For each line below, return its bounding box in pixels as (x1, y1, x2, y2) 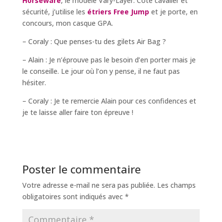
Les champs (157, 180, 196, 190)
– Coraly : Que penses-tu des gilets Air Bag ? (22, 37, 166, 46)
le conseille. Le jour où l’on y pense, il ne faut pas (22, 66, 180, 76)
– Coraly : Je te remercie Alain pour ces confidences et (22, 96, 196, 106)
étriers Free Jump (87, 7, 149, 16)
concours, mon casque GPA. (22, 18, 113, 28)
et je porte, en (151, 7, 198, 16)
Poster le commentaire (22, 162, 141, 176)
